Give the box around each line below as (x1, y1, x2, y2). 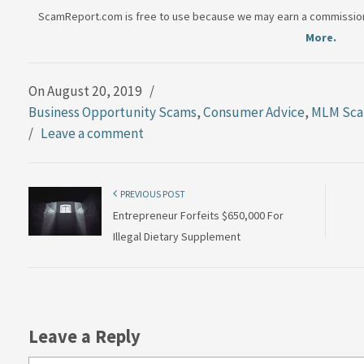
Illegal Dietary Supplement (113, 228, 240, 244)
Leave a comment (41, 123, 144, 142)
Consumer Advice (203, 102, 305, 121)
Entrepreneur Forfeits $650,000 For (113, 207, 284, 223)
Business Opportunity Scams (28, 102, 197, 121)
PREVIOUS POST (117, 187, 185, 200)
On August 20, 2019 (28, 81, 145, 100)
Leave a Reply (28, 324, 141, 348)
